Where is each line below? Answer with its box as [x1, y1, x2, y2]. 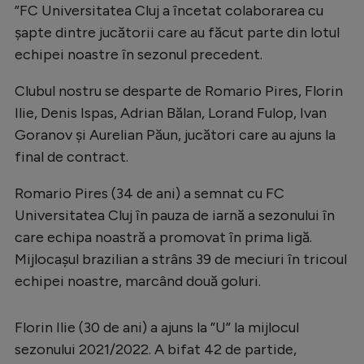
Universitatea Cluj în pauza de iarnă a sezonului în [15, 206, 335, 224]
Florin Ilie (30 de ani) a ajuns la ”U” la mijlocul [15, 318, 299, 336]
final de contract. [15, 147, 128, 166]
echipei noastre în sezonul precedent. [15, 45, 262, 63]
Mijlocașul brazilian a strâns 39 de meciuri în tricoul [15, 249, 347, 268]
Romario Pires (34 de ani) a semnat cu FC [15, 184, 284, 202]
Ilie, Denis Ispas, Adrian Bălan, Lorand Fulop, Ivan [15, 103, 327, 122]
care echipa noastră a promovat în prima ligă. [15, 227, 312, 246]
